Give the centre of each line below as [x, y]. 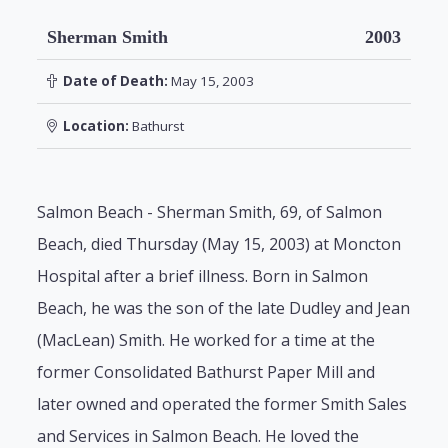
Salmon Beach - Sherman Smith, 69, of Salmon [210, 211]
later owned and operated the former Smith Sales [222, 403]
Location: [92, 125]
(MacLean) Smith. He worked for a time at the [206, 339]
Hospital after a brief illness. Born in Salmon [203, 275]
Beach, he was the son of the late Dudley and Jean [224, 307]
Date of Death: [112, 81]
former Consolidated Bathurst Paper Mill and [206, 371]
